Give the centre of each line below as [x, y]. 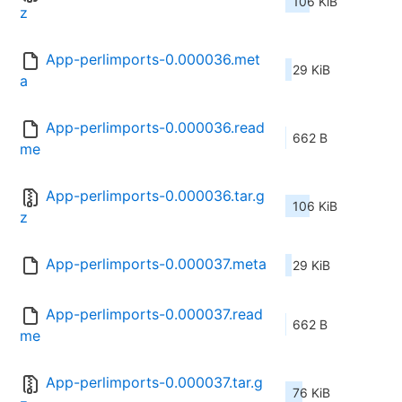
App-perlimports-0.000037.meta [156, 264]
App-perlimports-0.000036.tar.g [155, 196]
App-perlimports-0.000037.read [154, 315]
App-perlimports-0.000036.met [153, 60]
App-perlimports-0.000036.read [155, 128]
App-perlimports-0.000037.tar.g [154, 383]
